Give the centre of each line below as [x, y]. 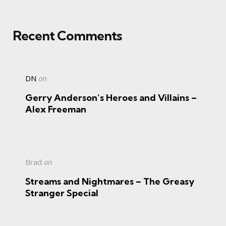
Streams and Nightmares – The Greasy [110, 182]
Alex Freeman [56, 109]
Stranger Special [62, 193]
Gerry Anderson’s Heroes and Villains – [111, 98]
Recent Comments [67, 36]
